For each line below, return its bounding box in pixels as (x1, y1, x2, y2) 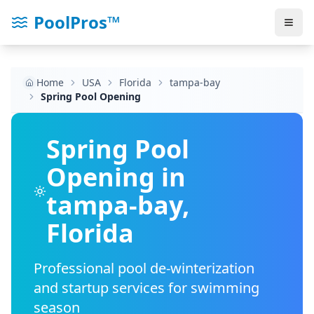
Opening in (46, 160, 186, 194)
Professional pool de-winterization (34, 259, 254, 278)
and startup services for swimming (34, 278, 259, 297)
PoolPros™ (34, 11, 121, 34)
